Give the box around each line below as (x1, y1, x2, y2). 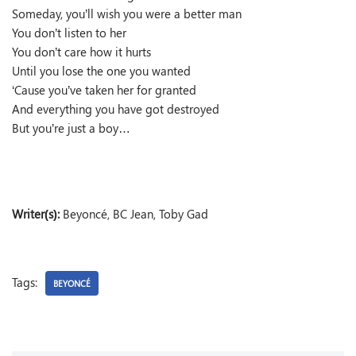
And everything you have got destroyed (12, 101, 219, 117)
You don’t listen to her (12, 25, 126, 41)
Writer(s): (12, 206, 60, 222)
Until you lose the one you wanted (12, 63, 191, 79)
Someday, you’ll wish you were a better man (12, 6, 242, 21)
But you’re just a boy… (12, 120, 130, 136)
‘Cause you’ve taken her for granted (12, 82, 196, 98)
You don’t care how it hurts (12, 44, 151, 60)
